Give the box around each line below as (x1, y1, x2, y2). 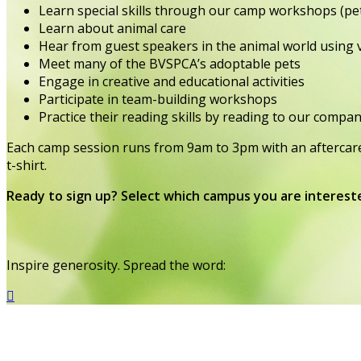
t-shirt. (6, 156, 47, 175)
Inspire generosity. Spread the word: (6, 256, 226, 275)
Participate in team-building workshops (39, 90, 277, 109)
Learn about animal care (39, 19, 186, 38)
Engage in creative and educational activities (39, 73, 305, 91)
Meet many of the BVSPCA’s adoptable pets (39, 55, 301, 73)
